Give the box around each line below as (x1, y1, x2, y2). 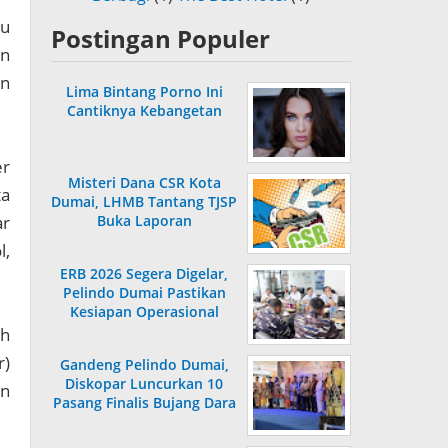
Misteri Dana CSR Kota (67, 173, 221, 193)
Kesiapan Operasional (69, 302, 219, 322)
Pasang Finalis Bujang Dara (52, 393, 236, 413)
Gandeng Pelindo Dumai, (59, 355, 229, 375)
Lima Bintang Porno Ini (65, 82, 223, 102)
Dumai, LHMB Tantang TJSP (51, 192, 237, 212)
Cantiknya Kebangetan (66, 101, 222, 121)
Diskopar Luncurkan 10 (65, 374, 223, 394)
